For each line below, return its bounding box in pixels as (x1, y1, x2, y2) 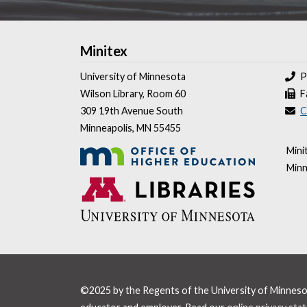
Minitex (80, 42, 127, 59)
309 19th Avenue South (80, 105, 183, 116)
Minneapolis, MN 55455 (80, 122, 181, 134)
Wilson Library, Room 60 (80, 88, 186, 99)
